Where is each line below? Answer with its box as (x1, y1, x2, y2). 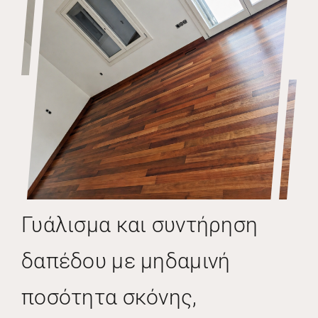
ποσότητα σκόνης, (21, 284, 197, 309)
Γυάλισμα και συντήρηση (21, 212, 258, 237)
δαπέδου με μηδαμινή (21, 248, 231, 273)
